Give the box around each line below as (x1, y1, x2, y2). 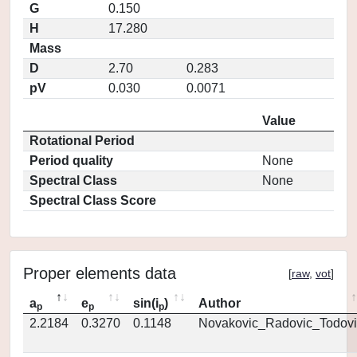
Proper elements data (23, 265, 176, 282)
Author (198, 296, 241, 310)
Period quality (29, 154, 113, 167)
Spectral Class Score (29, 194, 156, 207)
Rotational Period (29, 134, 135, 147)
